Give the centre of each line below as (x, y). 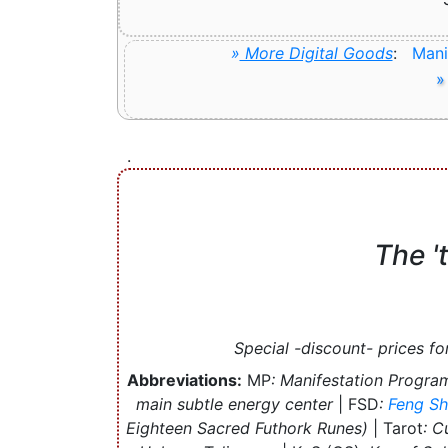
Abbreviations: (184, 379)
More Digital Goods (316, 53)
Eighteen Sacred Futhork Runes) (247, 427)
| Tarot (395, 427)
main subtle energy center (234, 403)
